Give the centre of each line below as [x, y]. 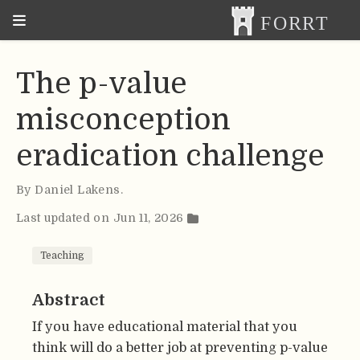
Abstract [69, 300]
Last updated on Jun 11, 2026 [102, 218]
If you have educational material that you [165, 326]
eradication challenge [170, 156]
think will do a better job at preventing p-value [180, 347]
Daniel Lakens [78, 190]
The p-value [102, 84]
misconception [123, 120]
